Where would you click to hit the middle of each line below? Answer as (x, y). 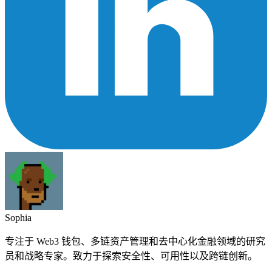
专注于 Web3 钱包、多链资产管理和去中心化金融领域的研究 (135, 242)
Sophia (18, 218)
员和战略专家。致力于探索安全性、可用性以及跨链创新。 (131, 256)
